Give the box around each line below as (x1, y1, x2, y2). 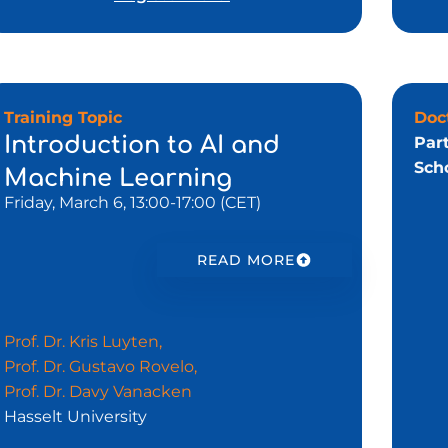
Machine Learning (3, 164, 239, 192)
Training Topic (3, 107, 137, 127)
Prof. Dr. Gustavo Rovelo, (3, 356, 197, 376)
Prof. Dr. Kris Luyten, (3, 331, 162, 351)
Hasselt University (3, 406, 151, 426)
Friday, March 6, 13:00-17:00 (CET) (3, 192, 261, 212)
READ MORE (197, 250, 296, 269)
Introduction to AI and (3, 131, 280, 159)
